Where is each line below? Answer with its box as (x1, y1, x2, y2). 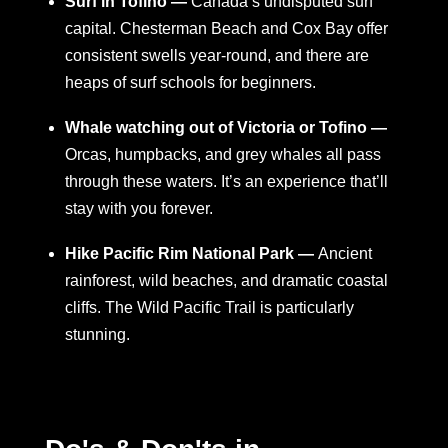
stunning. (65, 326, 130, 343)
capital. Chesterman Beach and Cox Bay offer (65, 20, 388, 37)
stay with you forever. (65, 200, 213, 217)
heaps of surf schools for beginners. (65, 74, 316, 91)
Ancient (318, 245, 372, 262)
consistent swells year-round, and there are (65, 47, 369, 64)
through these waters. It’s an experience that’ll (65, 173, 388, 190)
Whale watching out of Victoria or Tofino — (65, 119, 387, 136)
